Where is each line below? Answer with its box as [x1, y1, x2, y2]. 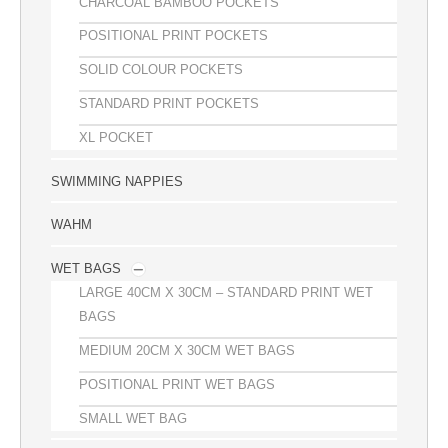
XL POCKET [79, 129, 153, 145]
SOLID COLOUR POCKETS [79, 62, 243, 78]
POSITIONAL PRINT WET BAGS [79, 376, 275, 392]
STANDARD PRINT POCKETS [79, 96, 259, 111]
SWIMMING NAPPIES [51, 173, 183, 189]
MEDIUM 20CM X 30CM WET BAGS [79, 342, 295, 358]
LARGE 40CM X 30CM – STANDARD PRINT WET [79, 285, 373, 301]
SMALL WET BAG [79, 410, 187, 426]
